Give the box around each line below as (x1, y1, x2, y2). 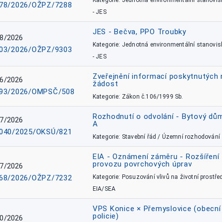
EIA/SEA (92, 185, 116, 192)
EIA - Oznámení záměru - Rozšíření (92, 152, 220, 161)
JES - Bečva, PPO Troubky (92, 27, 186, 36)
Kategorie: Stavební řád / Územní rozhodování (92, 133, 220, 140)
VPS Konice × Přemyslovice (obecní (92, 204, 221, 213)
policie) (92, 212, 119, 221)
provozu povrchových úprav (92, 160, 192, 168)
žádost (92, 79, 118, 88)
